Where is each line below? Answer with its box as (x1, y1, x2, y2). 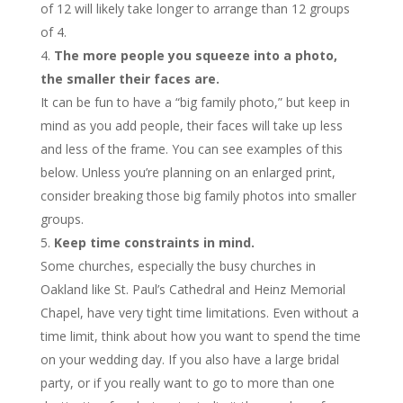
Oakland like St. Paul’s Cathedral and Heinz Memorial (40, 281, 345, 298)
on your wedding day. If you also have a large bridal (40, 351, 339, 368)
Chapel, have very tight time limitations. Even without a (40, 304, 359, 321)
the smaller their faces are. (40, 70, 219, 87)
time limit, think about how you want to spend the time (40, 327, 361, 345)
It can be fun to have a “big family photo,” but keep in (40, 94, 350, 111)
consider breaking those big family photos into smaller (40, 187, 356, 204)
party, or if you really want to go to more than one (40, 374, 335, 391)
